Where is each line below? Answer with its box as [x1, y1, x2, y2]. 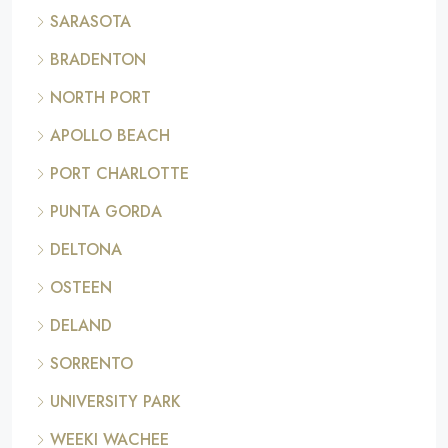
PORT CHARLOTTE [50, 162, 189, 186]
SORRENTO [50, 352, 133, 376]
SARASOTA [50, 10, 131, 34]
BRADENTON [50, 48, 146, 72]
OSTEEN [50, 276, 112, 300]
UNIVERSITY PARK [50, 390, 181, 414]
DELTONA [50, 238, 122, 262]
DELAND [50, 314, 112, 338]
